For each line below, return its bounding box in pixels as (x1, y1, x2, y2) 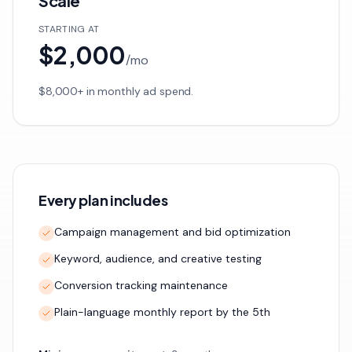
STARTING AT (38, 23, 100, 35)
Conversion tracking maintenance (54, 278, 228, 292)
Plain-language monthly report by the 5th (54, 305, 270, 319)
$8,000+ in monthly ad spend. (38, 84, 194, 98)
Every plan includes (38, 191, 168, 209)
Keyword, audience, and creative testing (54, 251, 262, 266)
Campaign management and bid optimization (54, 225, 291, 239)
